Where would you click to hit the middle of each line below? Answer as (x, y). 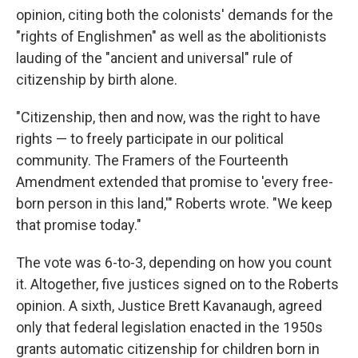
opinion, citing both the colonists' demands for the (175, 15)
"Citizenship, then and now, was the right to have (168, 117)
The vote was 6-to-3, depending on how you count (174, 263)
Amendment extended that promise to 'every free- (175, 182)
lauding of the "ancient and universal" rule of (155, 58)
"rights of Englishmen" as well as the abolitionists (171, 36)
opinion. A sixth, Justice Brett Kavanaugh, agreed (169, 306)
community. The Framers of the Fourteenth (152, 160)
